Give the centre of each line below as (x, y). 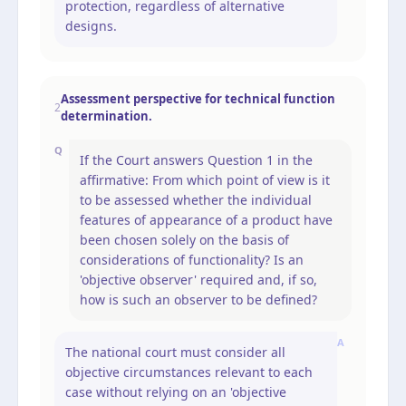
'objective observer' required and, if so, (198, 279)
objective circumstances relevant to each (189, 372)
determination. (106, 116)
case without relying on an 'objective (176, 391)
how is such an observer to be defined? (198, 299)
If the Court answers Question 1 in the (196, 159)
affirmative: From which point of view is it (205, 179)
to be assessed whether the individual (196, 199)
